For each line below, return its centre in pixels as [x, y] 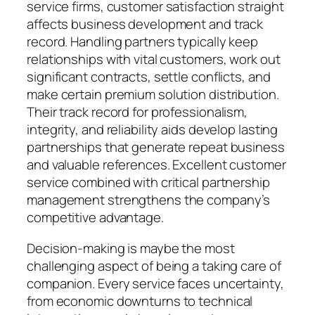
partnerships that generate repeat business [156, 147]
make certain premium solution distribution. [153, 95]
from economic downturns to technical [140, 301]
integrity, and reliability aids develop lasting [153, 130]
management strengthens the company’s [149, 200]
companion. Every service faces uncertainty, [155, 283]
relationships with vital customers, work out [154, 59]
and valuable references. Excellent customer [156, 165]
